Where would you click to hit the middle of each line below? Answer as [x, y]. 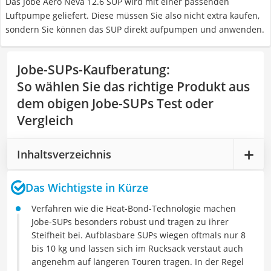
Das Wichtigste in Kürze [87, 187]
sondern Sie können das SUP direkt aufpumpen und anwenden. [135, 29]
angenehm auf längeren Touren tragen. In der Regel [138, 262]
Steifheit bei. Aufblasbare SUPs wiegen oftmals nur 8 [139, 235]
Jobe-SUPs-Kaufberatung [92, 70]
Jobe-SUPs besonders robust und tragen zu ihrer [130, 222]
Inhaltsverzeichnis [64, 154]
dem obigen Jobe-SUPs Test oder [115, 103]
